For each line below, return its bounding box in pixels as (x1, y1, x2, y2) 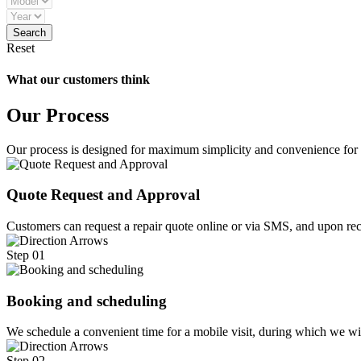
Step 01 (6, 248, 45, 263)
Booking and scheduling (6, 292, 167, 309)
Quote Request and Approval (6, 186, 200, 204)
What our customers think (6, 73, 150, 87)
